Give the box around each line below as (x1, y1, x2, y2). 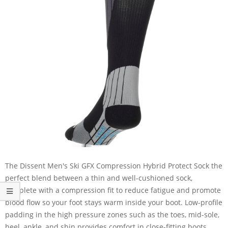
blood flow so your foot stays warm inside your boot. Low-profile (5, 197, 222, 207)
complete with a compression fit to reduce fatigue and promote (5, 185, 221, 195)
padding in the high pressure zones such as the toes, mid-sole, (5, 209, 219, 219)
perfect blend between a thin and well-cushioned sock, (5, 173, 192, 183)
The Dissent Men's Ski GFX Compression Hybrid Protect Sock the (5, 160, 222, 170)
